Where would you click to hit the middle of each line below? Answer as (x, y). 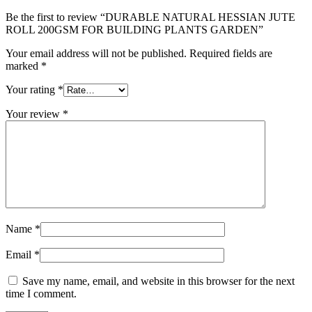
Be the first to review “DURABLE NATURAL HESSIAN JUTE (150, 17)
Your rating (32, 89)
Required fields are (231, 53)
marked (23, 65)
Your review (34, 114)
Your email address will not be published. (96, 53)
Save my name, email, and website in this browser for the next (158, 281)
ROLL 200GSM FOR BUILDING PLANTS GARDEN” (134, 29)
